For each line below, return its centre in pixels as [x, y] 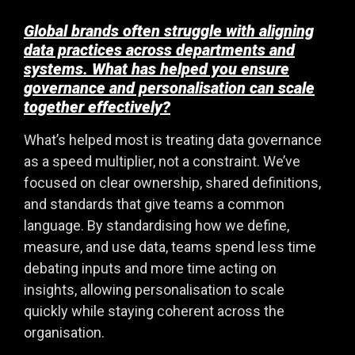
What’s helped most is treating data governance [173, 140]
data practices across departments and [159, 50]
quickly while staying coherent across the [154, 311]
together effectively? [97, 107]
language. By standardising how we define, [157, 225]
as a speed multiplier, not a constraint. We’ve [162, 161]
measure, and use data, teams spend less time [170, 247]
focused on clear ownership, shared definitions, [172, 183]
